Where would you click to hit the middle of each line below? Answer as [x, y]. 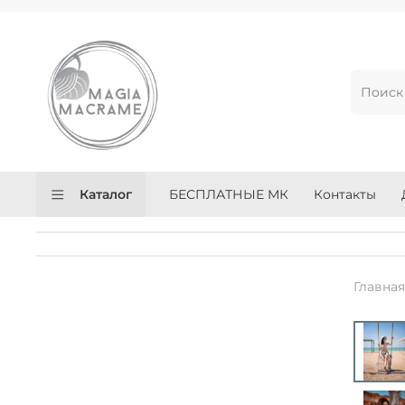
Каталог [105, 195]
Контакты [344, 195]
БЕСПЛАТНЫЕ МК [228, 195]
